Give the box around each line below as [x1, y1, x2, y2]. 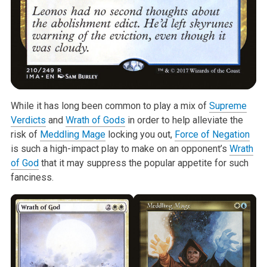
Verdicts [10, 114, 46, 126]
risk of [10, 129, 40, 141]
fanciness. [10, 172, 54, 184]
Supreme [209, 100, 247, 112]
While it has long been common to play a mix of [10, 100, 209, 112]
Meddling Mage [39, 129, 105, 141]
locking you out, [105, 129, 175, 141]
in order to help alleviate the [125, 114, 243, 126]
